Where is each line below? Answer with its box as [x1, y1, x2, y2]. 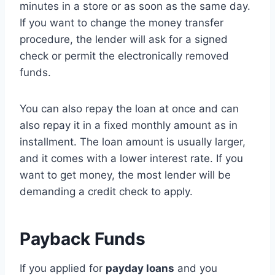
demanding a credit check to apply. [20, 185, 193, 198]
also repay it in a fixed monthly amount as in [20, 119, 238, 132]
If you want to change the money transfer [20, 17, 223, 29]
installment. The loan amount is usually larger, [20, 136, 246, 149]
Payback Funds [20, 228, 145, 250]
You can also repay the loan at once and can [20, 103, 239, 115]
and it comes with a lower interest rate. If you [20, 152, 243, 165]
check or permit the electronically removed [20, 50, 229, 63]
